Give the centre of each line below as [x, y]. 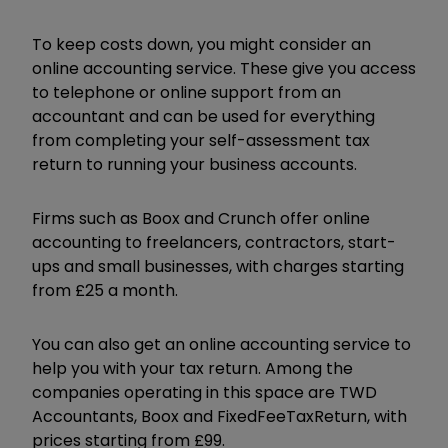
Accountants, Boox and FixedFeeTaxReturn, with [219, 416]
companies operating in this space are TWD [204, 392]
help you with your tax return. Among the [192, 368]
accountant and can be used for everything [203, 116]
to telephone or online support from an [186, 92]
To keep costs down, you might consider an [201, 44]
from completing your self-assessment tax [201, 140]
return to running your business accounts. [194, 164]
